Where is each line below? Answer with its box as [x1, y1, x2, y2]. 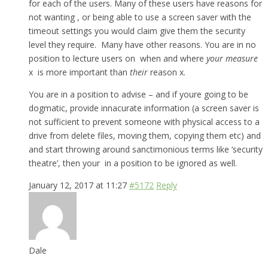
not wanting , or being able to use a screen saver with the [29, 11, 251, 23]
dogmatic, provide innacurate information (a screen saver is [29, 102, 259, 114]
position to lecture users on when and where [29, 52, 206, 64]
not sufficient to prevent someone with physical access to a [29, 115, 260, 127]
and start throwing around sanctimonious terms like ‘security [29, 143, 263, 155]
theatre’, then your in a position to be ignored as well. [29, 157, 237, 169]
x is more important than [29, 66, 130, 78]
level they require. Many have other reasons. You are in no [29, 38, 256, 50]
